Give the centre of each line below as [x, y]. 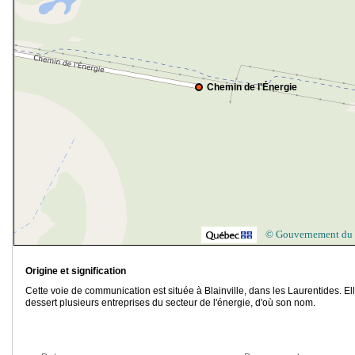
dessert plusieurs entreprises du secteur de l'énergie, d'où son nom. [170, 303]
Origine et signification [76, 271]
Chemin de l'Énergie [252, 87]
